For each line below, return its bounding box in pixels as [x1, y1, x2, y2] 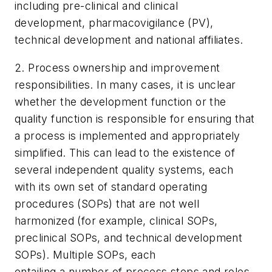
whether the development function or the [15, 95, 226, 108]
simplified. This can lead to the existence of [15, 146, 235, 159]
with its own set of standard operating [15, 180, 208, 193]
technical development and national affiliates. [15, 33, 243, 47]
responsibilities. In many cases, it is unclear [15, 78, 236, 91]
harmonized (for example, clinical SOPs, [15, 214, 218, 227]
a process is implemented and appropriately [15, 129, 240, 142]
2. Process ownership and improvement [15, 61, 220, 74]
